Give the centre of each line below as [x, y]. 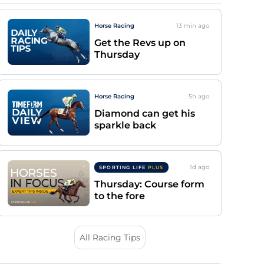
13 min [186, 26]
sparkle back [125, 125]
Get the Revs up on [140, 43]
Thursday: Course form [149, 184]
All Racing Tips [110, 237]
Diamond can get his [145, 113]
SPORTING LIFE [123, 167]
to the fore [120, 196]
